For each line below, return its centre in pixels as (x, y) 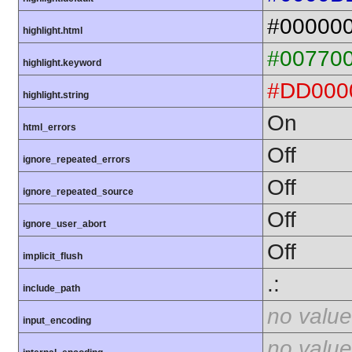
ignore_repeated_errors (77, 159)
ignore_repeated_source (78, 191)
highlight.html (53, 30)
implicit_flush (53, 256)
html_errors (49, 127)
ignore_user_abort (64, 224)
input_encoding (57, 320)
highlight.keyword (62, 62)
